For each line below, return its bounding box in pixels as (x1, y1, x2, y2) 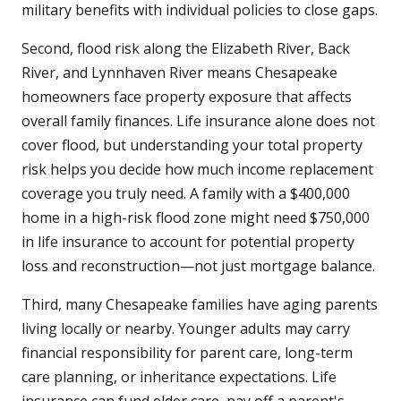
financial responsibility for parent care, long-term (21, 343, 353, 363)
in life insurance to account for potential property (21, 232, 354, 252)
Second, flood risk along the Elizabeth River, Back (21, 38, 350, 59)
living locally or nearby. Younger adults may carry (21, 319, 350, 339)
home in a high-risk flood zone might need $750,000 (21, 208, 370, 228)
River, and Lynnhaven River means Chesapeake (21, 63, 337, 83)
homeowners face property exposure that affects (21, 87, 352, 107)
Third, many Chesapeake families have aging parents (21, 294, 378, 315)
